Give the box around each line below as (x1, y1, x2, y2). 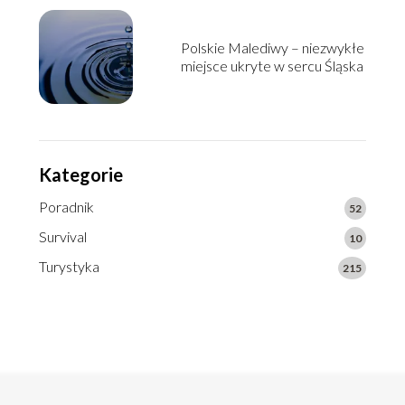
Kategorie (38, 164, 123, 186)
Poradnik (38, 198, 94, 216)
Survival (38, 228, 87, 246)
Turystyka (38, 258, 99, 276)
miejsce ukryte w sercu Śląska (180, 57, 363, 75)
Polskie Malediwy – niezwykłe (180, 39, 364, 57)
